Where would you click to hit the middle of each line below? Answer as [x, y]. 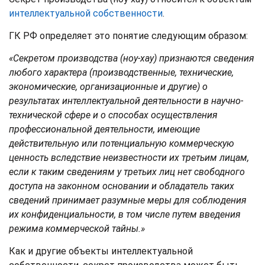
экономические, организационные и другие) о [108, 86]
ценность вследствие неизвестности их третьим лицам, [129, 157]
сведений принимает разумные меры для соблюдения [128, 200]
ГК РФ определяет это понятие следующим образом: [128, 35]
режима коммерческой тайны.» [77, 228]
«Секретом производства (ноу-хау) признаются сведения [132, 58]
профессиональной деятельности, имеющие [104, 129]
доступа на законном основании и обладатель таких [122, 186]
